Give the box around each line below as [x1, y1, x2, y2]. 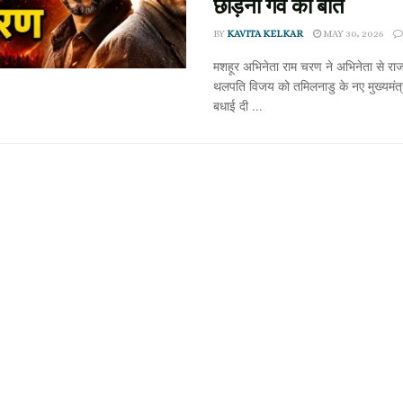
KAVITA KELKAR [226, 28, 303, 40]
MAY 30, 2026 [320, 28, 383, 40]
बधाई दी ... [212, 97, 263, 114]
